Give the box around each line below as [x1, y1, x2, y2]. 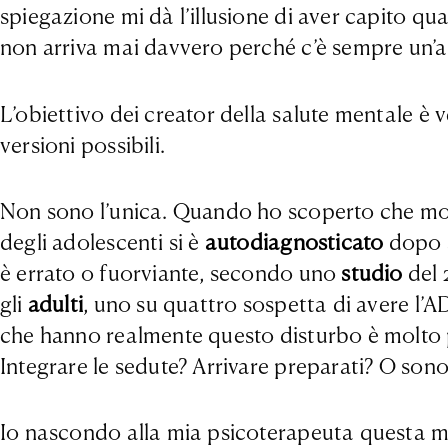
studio [341, 259, 403, 287]
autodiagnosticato [204, 228, 384, 256]
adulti [27, 290, 84, 318]
